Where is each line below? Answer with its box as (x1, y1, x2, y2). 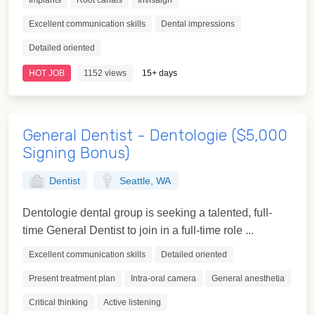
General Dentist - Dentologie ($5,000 (22, 126, 288, 146)
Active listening (103, 297, 161, 308)
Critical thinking (29, 297, 88, 308)
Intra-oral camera (131, 274, 196, 284)
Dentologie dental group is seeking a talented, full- (22, 207, 272, 219)
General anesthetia (212, 274, 285, 284)
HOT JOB (29, 68, 65, 79)
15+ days (142, 68, 177, 79)
